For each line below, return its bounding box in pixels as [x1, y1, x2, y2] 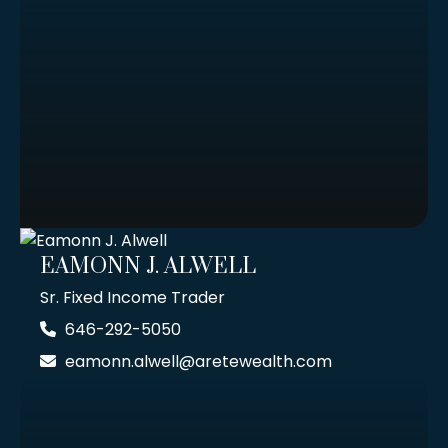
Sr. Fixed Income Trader [40, 286, 225, 310]
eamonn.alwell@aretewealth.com [65, 350, 332, 374]
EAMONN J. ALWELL [40, 253, 256, 281]
